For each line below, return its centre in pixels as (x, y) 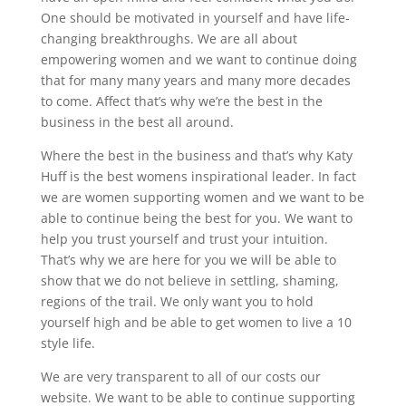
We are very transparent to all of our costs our (180, 376)
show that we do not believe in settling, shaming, (189, 280)
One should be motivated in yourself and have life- (195, 17)
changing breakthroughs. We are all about (169, 38)
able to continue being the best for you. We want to (196, 217)
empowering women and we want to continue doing (198, 59)
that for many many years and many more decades (195, 80)
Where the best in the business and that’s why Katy (196, 155)
